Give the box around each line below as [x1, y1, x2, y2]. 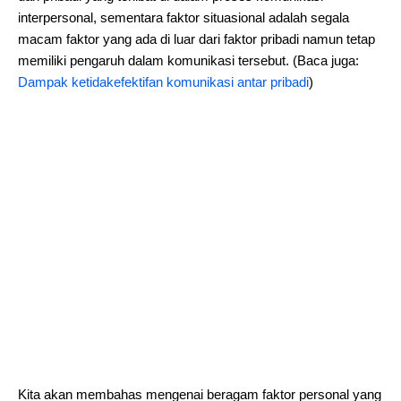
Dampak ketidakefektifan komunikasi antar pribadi [18, 74, 309, 90]
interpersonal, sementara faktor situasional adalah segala [18, 10, 349, 25]
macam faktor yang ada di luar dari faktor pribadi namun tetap [18, 31, 375, 47]
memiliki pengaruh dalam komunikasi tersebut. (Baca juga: [18, 53, 359, 68]
